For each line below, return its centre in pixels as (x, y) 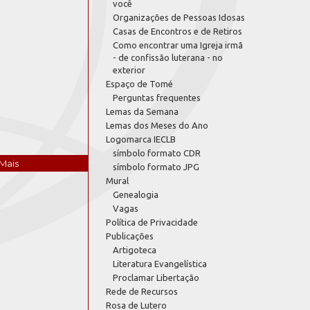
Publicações (130, 236)
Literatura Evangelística (160, 264)
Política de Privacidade (152, 222)
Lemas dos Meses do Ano (157, 125)
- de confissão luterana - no (168, 57)
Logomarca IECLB (141, 139)
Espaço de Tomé (139, 84)
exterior (129, 70)
